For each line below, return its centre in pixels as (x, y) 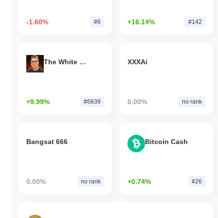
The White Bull (83, 62)
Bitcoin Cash (166, 142)
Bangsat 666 (47, 142)
